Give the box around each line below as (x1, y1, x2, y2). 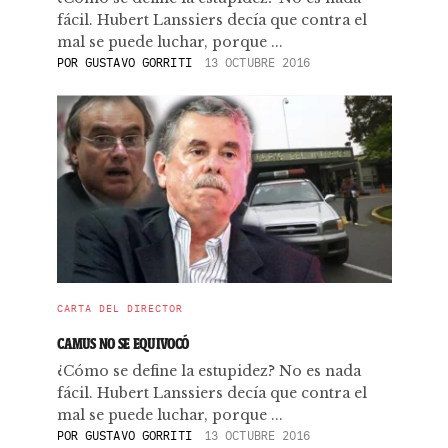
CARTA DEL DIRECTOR (56, 302, 183, 315)
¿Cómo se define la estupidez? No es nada (56, 362, 361, 380)
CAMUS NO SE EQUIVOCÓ (56, 334, 190, 353)
